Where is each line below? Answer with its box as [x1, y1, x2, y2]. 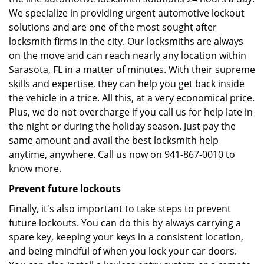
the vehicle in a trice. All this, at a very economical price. [9, 91, 255, 104]
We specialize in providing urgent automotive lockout [9, 6, 245, 19]
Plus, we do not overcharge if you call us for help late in [9, 105, 253, 118]
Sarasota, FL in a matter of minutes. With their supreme [9, 63, 255, 76]
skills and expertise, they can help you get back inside [9, 77, 245, 90]
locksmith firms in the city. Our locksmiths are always [9, 35, 243, 48]
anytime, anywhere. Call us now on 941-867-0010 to [9, 148, 235, 161]
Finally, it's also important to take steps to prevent [9, 202, 231, 215]
